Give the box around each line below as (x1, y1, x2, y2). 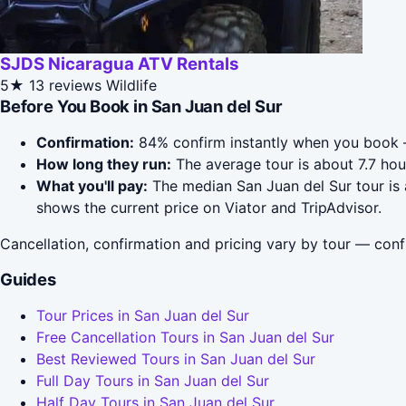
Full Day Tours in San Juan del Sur (36, 372, 269, 391)
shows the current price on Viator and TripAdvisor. (36, 198, 382, 217)
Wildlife (106, 76, 157, 95)
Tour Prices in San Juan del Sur (36, 306, 249, 325)
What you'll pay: (36, 177, 148, 196)
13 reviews (29, 76, 101, 95)
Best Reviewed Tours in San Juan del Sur (36, 350, 315, 369)
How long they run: (36, 155, 171, 174)
